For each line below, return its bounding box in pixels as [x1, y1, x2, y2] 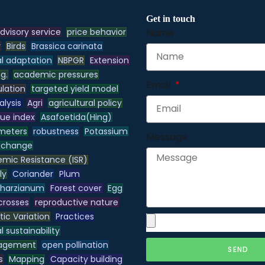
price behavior [66, 25, 126, 38]
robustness [33, 125, 79, 137]
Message [146, 130, 188, 144]
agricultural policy [48, 96, 122, 109]
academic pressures [13, 68, 98, 80]
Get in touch [146, 13, 196, 24]
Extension [89, 54, 129, 66]
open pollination [41, 238, 108, 251]
